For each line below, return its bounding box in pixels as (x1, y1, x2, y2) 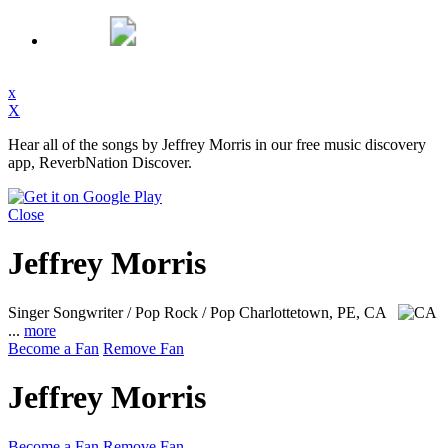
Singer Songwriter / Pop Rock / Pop (8, 303, 239, 321)
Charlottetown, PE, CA (239, 303, 390, 321)
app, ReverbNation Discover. (8, 154, 192, 171)
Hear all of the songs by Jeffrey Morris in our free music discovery (8, 136, 426, 153)
